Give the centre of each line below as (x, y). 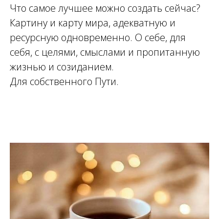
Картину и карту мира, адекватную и (93, 23)
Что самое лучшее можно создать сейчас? (105, 8)
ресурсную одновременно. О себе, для (98, 38)
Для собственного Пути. (64, 82)
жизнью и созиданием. (62, 67)
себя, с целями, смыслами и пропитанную (105, 52)
